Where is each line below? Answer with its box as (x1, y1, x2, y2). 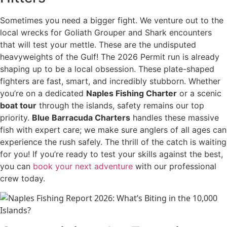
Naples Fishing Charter (86, 88, 177, 99)
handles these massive (130, 112, 219, 123)
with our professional (133, 161, 216, 172)
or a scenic (177, 88, 221, 99)
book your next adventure (33, 161, 133, 172)
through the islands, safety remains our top (36, 100, 204, 111)
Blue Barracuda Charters (32, 112, 130, 123)
